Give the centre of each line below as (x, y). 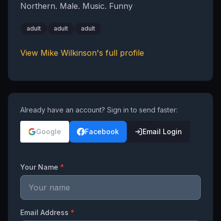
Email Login (162, 131)
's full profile (120, 53)
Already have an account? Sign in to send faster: (99, 110)
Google (49, 131)
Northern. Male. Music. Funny (76, 6)
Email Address (45, 212)
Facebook (102, 131)
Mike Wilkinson (69, 53)
